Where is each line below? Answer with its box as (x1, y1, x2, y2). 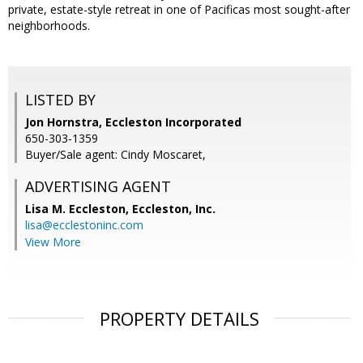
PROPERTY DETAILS (100, 306, 259, 331)
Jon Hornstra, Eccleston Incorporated (25, 114, 241, 130)
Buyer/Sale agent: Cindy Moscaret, (25, 147, 206, 163)
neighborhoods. (8, 18, 90, 34)
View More (25, 234, 81, 250)
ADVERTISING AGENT (25, 177, 171, 197)
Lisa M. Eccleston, (25, 201, 132, 217)
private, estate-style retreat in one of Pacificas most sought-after (8, 2, 350, 18)
